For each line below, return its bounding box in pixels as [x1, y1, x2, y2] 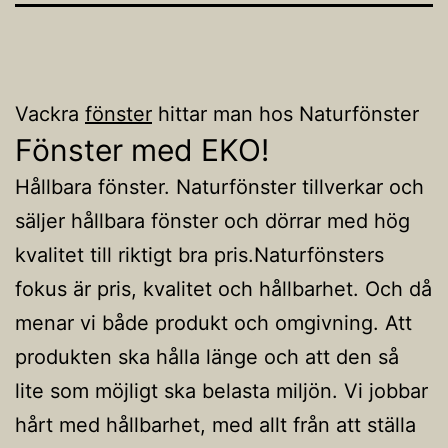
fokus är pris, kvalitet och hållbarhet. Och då [15, 276, 432, 301]
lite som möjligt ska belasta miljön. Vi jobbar [15, 378, 428, 403]
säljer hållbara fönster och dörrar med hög [15, 208, 410, 233]
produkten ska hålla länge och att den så [15, 344, 399, 369]
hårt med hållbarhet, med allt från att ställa [15, 412, 416, 437]
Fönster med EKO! [15, 131, 269, 168]
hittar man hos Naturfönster [152, 101, 419, 126]
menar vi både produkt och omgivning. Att [15, 310, 412, 335]
